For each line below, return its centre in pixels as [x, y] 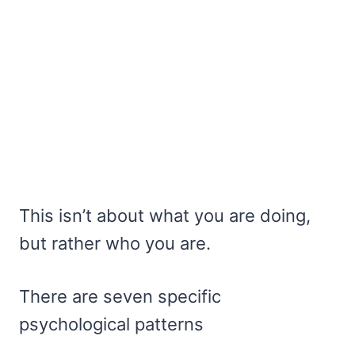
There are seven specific [120, 297]
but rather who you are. [115, 244]
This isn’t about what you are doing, [165, 216]
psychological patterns [111, 324]
